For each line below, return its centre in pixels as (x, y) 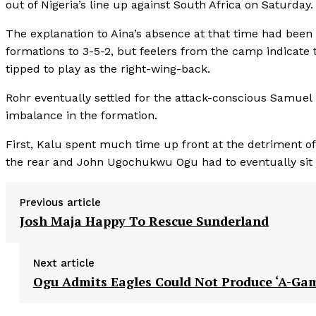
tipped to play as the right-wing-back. (108, 68)
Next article (63, 263)
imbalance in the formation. (81, 115)
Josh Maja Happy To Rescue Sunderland (144, 220)
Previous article (60, 202)
